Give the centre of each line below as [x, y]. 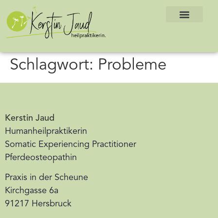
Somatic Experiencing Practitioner [71, 144]
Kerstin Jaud [30, 118]
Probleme [132, 65]
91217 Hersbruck [38, 204]
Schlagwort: [54, 65]
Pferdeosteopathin [41, 157]
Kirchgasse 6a [32, 191]
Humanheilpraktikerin [46, 131]
